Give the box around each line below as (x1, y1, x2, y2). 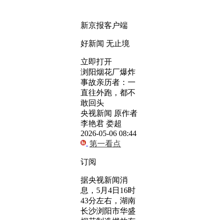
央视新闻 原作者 (81, 109, 137, 117)
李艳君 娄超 (81, 119, 122, 128)
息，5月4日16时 (81, 186, 136, 194)
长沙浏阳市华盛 (81, 207, 136, 215)
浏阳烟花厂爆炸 (81, 68, 136, 76)
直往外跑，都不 (81, 88, 136, 97)
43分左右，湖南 (81, 196, 136, 205)
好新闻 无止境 (81, 39, 130, 48)
